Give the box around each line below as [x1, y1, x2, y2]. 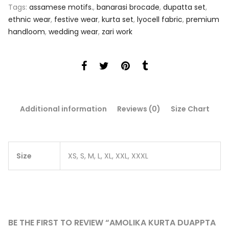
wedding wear [49, 26, 98, 37]
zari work [102, 26, 132, 37]
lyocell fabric [137, 14, 182, 25]
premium [186, 14, 219, 25]
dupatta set [163, 2, 205, 12]
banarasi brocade [97, 2, 159, 12]
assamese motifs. [29, 2, 93, 12]
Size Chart [170, 103, 210, 114]
